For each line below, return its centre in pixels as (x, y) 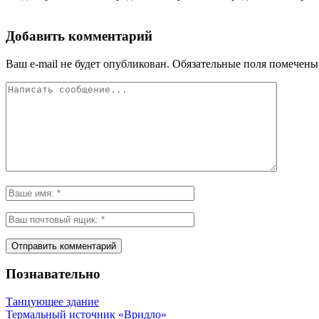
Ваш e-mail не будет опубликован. (88, 63)
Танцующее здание (52, 302)
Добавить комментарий (79, 36)
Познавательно (53, 274)
